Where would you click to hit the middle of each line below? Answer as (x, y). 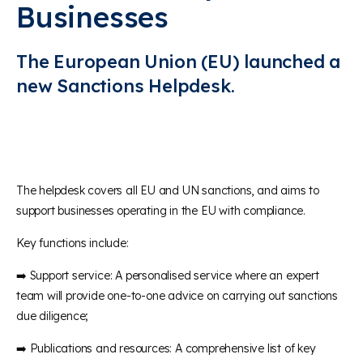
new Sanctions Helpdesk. (126, 85)
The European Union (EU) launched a (179, 61)
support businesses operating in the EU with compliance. (161, 210)
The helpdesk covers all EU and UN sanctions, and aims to (168, 190)
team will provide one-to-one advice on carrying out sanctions (177, 295)
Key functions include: (73, 243)
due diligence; (53, 316)
